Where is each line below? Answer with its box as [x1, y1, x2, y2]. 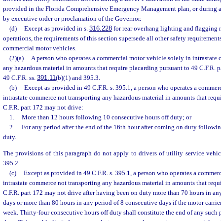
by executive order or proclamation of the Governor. [3, 15, 141, 22]
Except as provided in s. [24, 25, 89, 32]
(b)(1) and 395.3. [56, 74, 100, 81]
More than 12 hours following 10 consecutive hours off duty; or [21, 113, 191, 121]
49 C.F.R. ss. [3, 74, 37, 81]
